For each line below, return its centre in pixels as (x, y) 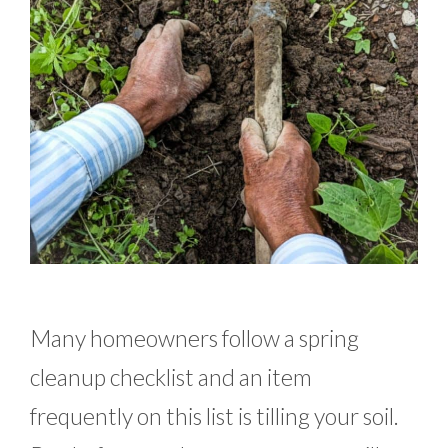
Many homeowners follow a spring (194, 337)
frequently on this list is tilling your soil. (214, 415)
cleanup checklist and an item (171, 376)
